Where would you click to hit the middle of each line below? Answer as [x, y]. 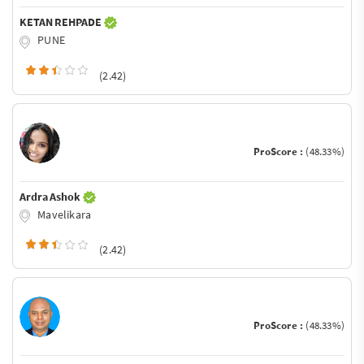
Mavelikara [63, 214]
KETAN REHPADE [62, 22]
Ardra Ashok [51, 196]
